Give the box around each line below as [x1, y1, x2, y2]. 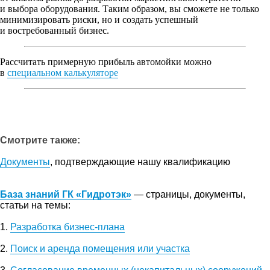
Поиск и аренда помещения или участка [10, 243, 190, 254]
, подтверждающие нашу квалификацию [50, 156, 230, 167]
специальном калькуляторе [7, 67, 118, 78]
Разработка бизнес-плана [10, 221, 125, 232]
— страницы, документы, [131, 189, 245, 199]
